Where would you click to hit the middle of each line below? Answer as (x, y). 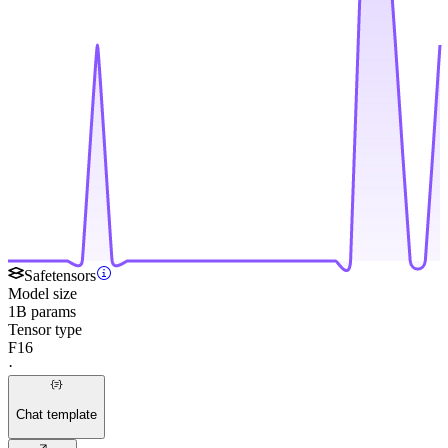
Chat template (56, 415)
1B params (42, 311)
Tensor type (45, 329)
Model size (42, 293)
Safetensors (60, 275)
